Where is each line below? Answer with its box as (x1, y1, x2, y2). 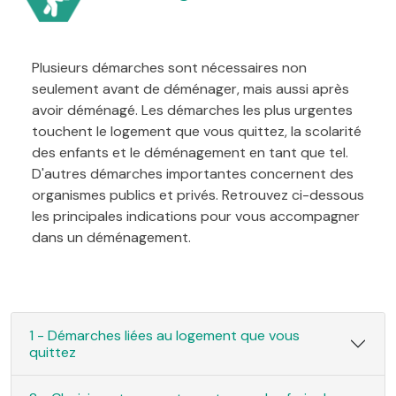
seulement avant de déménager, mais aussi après (32, 79, 349, 98)
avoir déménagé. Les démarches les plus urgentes (32, 100, 353, 119)
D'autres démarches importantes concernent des (32, 164, 354, 183)
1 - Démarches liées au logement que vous (29, 325, 300, 345)
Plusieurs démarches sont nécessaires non (32, 57, 307, 77)
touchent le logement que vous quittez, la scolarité (32, 121, 362, 141)
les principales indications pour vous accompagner (32, 206, 360, 225)
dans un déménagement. (32, 227, 191, 247)
